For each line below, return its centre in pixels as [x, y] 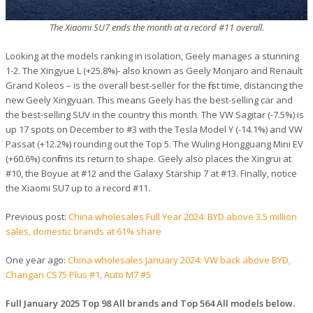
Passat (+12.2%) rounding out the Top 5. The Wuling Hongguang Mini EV [154, 144]
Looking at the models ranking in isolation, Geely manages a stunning [152, 56]
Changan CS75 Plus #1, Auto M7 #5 [78, 274]
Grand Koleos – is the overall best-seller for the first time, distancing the [154, 85]
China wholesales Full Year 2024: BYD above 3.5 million [183, 216]
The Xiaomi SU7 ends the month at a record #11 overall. [156, 27]
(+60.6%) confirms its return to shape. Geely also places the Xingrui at [148, 158]
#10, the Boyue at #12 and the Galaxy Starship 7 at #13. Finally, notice [151, 173]
